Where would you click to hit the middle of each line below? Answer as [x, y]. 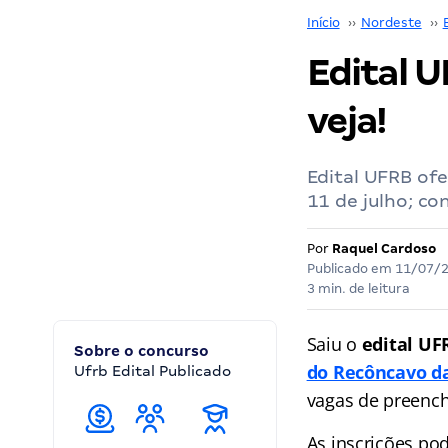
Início [323, 22]
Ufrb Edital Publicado [152, 371]
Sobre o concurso [141, 351]
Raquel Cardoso [383, 248]
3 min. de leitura [358, 288]
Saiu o [334, 344]
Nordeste [391, 22]
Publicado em [350, 268]
